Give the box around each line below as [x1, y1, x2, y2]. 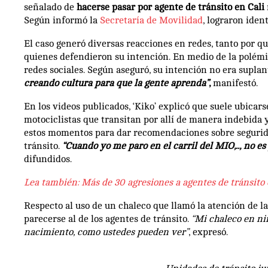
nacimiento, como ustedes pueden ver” [24, 226, 188, 237]
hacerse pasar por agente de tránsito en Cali [77, 1, 264, 13]
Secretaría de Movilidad [100, 14, 203, 26]
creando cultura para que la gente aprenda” [24, 77, 209, 89]
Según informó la [24, 14, 100, 26]
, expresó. [188, 226, 228, 237]
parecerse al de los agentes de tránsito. [24, 213, 191, 224]
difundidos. [24, 153, 72, 165]
